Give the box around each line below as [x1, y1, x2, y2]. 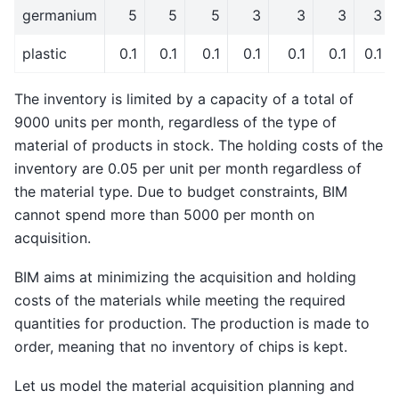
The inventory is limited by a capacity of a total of [14, 89, 354, 108]
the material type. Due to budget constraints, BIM [14, 182, 347, 200]
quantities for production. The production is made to [14, 313, 370, 332]
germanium [22, 5, 97, 24]
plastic [22, 44, 67, 62]
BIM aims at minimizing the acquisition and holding [14, 267, 356, 286]
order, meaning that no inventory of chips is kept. [14, 337, 347, 355]
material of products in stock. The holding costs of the [14, 135, 383, 154]
